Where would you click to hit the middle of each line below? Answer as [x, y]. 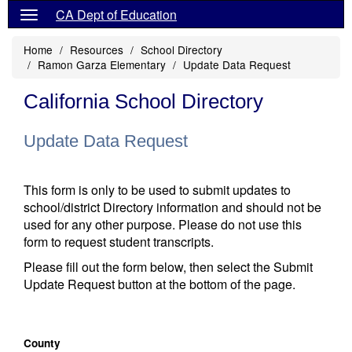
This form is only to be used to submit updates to [157, 190]
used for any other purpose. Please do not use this [163, 224]
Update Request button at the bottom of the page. [159, 284]
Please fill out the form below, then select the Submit [168, 267]
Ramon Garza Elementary [102, 64]
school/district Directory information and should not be [172, 207]
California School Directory [143, 101]
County [42, 343]
